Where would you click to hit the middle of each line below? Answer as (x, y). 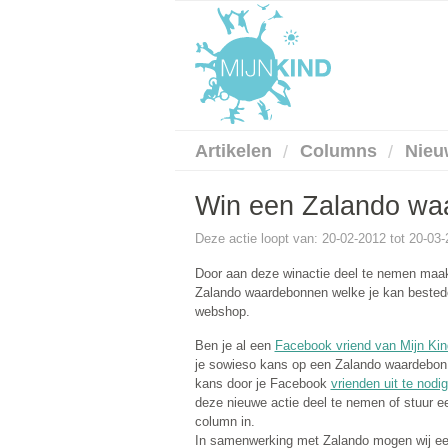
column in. (224, 422)
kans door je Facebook (262, 384)
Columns (338, 151)
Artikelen (233, 151)
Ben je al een (234, 346)
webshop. (222, 311)
